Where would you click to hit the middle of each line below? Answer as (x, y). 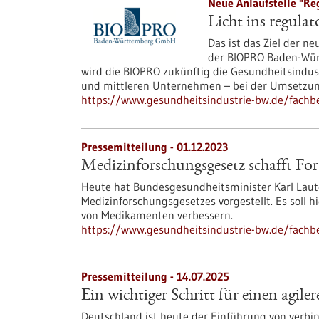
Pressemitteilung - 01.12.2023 (155, 147)
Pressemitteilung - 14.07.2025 (155, 276)
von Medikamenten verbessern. (157, 215)
